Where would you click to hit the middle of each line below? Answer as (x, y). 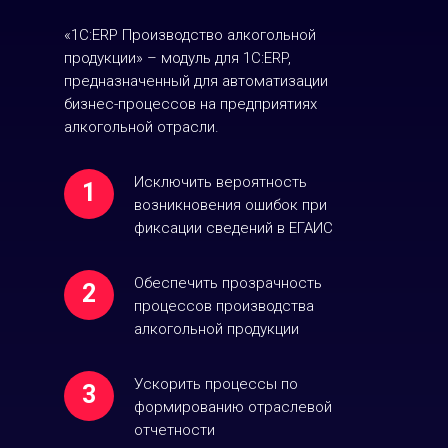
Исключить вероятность (220, 182)
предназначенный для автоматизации (196, 81)
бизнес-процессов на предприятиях (190, 104)
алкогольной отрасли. (141, 127)
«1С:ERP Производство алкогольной (190, 35)
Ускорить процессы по (216, 384)
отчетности (174, 430)
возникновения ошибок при (230, 205)
